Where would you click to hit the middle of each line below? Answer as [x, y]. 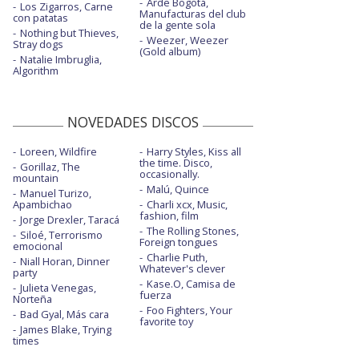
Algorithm [36, 71]
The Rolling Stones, [192, 231]
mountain [36, 178]
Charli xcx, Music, [187, 205]
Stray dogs [38, 44]
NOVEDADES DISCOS [133, 122]
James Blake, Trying [66, 330]
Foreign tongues [178, 242]
